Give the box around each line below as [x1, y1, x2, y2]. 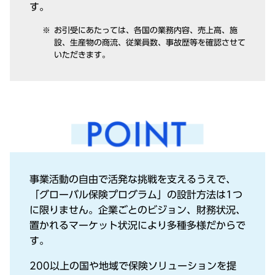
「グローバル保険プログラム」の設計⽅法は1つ [29, 190, 242, 200]
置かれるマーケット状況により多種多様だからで [29, 220, 246, 231]
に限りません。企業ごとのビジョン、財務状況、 [29, 205, 246, 215]
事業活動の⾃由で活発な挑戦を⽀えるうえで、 [29, 174, 236, 185]
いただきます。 [54, 51, 110, 60]
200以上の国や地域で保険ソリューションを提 [29, 261, 236, 271]
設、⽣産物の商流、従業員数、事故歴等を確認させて [54, 39, 246, 47]
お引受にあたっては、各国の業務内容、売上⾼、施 [54, 26, 238, 35]
